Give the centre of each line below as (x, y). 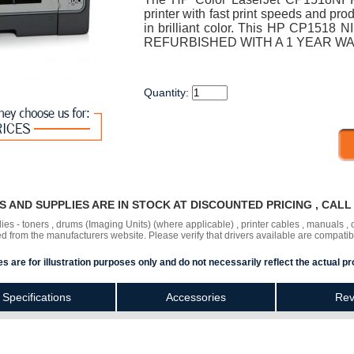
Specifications (36, 297)
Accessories (196, 297)
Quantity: (168, 92)
